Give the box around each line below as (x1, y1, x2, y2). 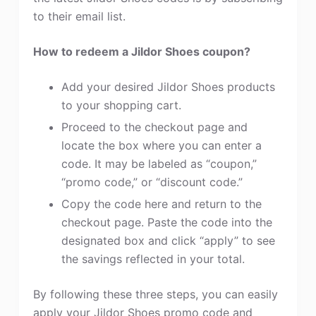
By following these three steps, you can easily (32, 286, 278, 301)
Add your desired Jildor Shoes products (61, 80, 275, 94)
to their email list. (32, 9, 126, 23)
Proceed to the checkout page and (61, 119, 248, 134)
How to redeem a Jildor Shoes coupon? (32, 44, 250, 59)
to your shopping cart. (61, 98, 181, 112)
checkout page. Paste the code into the (61, 214, 272, 229)
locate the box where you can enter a (61, 138, 262, 152)
